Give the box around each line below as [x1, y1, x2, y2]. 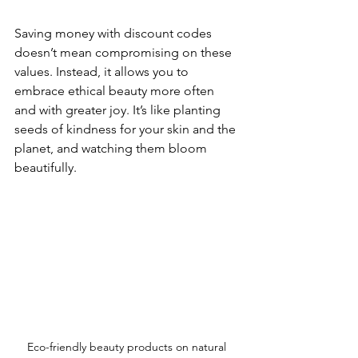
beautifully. [14, 159, 77, 175]
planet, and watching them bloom [14, 140, 210, 156]
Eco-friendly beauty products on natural [26, 339, 229, 354]
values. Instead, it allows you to [14, 63, 192, 79]
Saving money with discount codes [14, 25, 215, 41]
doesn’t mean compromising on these [14, 44, 235, 60]
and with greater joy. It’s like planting [14, 101, 224, 117]
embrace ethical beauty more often [14, 82, 217, 98]
